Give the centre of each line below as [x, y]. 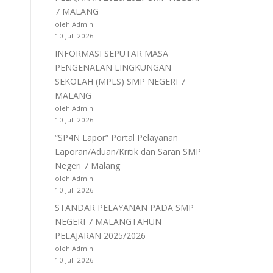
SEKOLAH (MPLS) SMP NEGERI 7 [120, 81]
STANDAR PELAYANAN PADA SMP [124, 207]
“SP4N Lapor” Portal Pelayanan [116, 137]
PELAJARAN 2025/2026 [100, 236]
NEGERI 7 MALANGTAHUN [108, 222]
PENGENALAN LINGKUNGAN [113, 67]
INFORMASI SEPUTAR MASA [112, 53]
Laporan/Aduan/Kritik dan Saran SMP [128, 151]
